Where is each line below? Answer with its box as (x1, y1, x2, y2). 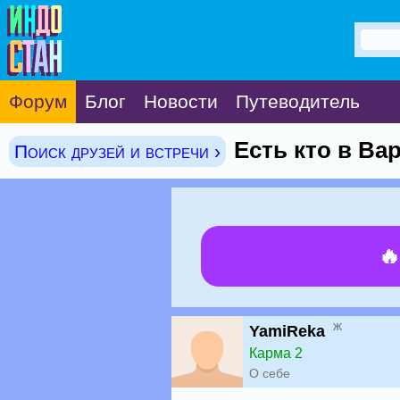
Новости (144, 91, 218, 112)
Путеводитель (236, 91, 360, 112)
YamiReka (249, 322, 325, 340)
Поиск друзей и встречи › (14, 141, 221, 162)
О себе (249, 366, 290, 380)
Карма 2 (249, 346, 303, 361)
